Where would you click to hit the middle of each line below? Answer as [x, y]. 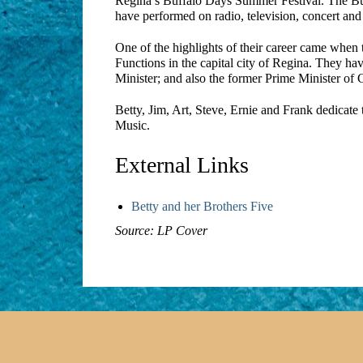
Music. [132, 125]
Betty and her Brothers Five [202, 206]
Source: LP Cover [161, 230]
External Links [182, 164]
